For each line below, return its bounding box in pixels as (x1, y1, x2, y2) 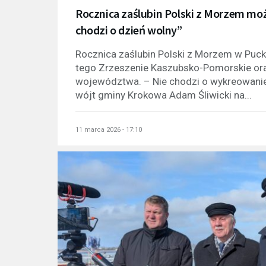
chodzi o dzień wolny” (75, 22, 182, 37)
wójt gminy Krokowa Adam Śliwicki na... (75, 88, 252, 101)
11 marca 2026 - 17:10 (75, 125, 142, 134)
